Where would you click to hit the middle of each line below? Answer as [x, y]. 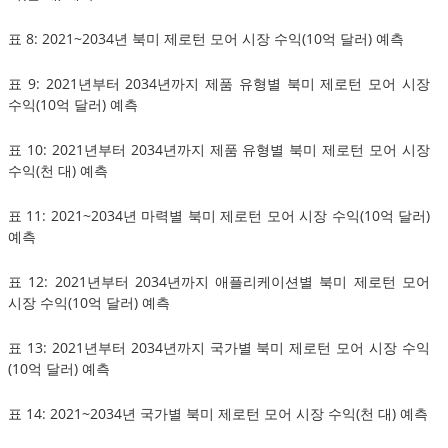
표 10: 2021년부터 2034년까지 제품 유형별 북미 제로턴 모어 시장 [219, 149]
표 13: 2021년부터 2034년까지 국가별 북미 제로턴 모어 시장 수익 [219, 347]
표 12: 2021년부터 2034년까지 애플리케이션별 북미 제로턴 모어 [219, 281]
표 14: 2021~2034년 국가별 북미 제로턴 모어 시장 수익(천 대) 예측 [218, 413]
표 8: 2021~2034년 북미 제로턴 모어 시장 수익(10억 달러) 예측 [206, 38]
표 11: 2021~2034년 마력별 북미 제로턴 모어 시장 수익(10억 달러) [219, 215]
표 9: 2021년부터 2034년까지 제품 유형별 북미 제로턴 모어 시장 [219, 83]
